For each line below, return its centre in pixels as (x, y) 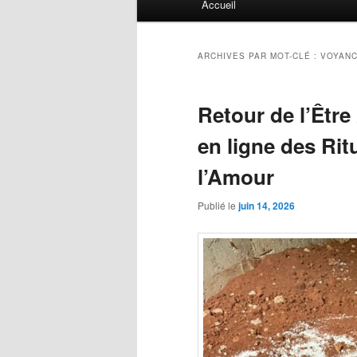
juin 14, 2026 (267, 206)
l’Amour (236, 177)
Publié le (218, 206)
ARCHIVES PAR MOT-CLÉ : (259, 56)
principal (159, 16)
